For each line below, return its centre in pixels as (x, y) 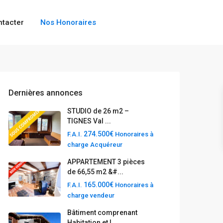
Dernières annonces (46, 93)
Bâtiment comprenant (102, 213)
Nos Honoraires (68, 22)
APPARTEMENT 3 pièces (106, 162)
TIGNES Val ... (89, 121)
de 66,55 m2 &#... (95, 172)
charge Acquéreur (95, 145)
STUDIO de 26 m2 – (98, 111)
